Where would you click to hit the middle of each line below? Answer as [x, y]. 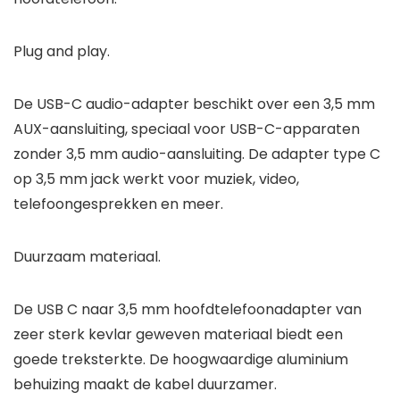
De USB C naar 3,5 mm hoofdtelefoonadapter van [187, 310]
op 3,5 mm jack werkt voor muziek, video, [156, 179]
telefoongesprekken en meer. [118, 204]
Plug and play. [62, 52]
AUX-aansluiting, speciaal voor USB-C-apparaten [187, 129]
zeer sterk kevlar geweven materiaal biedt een [178, 335]
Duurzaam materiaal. [87, 257]
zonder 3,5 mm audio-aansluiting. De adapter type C [197, 154]
